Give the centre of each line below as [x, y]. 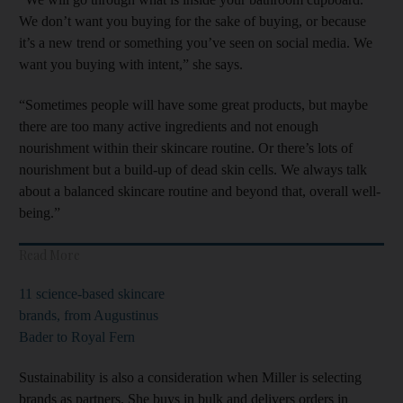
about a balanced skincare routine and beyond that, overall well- [200, 191]
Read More [49, 255]
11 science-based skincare [92, 293]
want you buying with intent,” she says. [131, 64]
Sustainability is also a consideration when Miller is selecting [190, 377]
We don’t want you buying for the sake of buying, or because [193, 21]
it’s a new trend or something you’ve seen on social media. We [196, 42]
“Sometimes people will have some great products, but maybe [193, 104]
